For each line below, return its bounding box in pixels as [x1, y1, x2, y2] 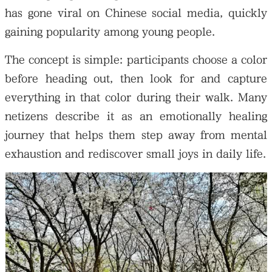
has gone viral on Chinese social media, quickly [5, 6, 267, 19]
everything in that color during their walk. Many [5, 90, 267, 104]
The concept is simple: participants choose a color [5, 53, 267, 66]
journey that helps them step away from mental [5, 128, 267, 141]
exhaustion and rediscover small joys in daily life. [5, 147, 267, 160]
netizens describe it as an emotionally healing [5, 109, 267, 123]
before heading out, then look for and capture [5, 72, 267, 85]
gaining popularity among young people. [5, 25, 216, 38]
